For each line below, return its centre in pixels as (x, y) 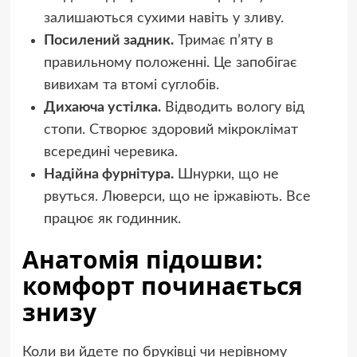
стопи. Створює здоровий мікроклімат (171, 130)
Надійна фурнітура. (108, 175)
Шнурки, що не (226, 175)
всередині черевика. (110, 153)
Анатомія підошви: (142, 260)
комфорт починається (162, 286)
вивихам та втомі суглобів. (131, 86)
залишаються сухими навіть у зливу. (163, 19)
